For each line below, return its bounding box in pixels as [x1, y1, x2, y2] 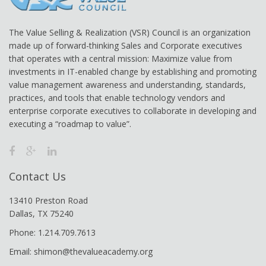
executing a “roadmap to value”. [9, 118, 131, 129]
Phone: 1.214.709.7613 [9, 227, 96, 238]
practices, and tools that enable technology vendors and [9, 92, 225, 103]
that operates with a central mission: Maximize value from [9, 53, 232, 64]
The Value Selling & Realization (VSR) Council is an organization [9, 27, 251, 38]
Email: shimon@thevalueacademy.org [9, 246, 153, 257]
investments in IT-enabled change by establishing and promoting [9, 66, 256, 77]
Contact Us [9, 169, 66, 183]
